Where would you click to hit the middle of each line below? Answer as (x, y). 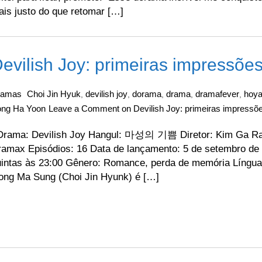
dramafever (217, 94)
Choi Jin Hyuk (54, 94)
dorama (147, 94)
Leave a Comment (84, 108)
